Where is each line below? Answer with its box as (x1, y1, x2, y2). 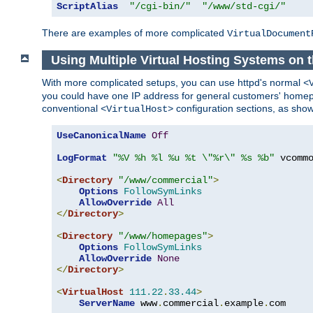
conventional (42, 103, 101, 115)
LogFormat (57, 152, 107, 164)
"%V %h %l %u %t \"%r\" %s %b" (112, 152, 275, 164)
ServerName (79, 298, 135, 310)
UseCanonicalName (57, 130, 146, 142)
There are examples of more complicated (42, 27, 227, 38)
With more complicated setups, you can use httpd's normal (42, 77, 303, 89)
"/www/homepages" (118, 231, 208, 242)
